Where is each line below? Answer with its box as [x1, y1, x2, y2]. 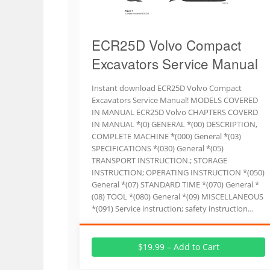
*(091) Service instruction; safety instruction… [92, 203, 254, 214]
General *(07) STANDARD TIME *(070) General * [92, 179, 259, 190]
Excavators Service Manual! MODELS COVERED [92, 95, 258, 105]
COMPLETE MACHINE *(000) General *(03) [92, 131, 241, 142]
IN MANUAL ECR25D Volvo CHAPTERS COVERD [92, 107, 258, 118]
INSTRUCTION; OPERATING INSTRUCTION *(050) [92, 167, 265, 178]
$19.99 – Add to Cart [137, 241, 219, 253]
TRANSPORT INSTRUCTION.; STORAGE [92, 155, 227, 166]
